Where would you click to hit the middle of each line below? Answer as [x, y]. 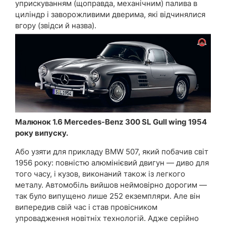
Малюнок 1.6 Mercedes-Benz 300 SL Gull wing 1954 [111, 122]
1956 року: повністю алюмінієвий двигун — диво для [112, 163]
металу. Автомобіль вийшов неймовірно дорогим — [111, 185]
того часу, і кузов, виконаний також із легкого [100, 174]
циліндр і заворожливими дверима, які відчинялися [110, 14]
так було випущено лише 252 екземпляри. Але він [108, 196]
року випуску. [42, 133]
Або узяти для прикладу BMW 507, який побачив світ [112, 152]
